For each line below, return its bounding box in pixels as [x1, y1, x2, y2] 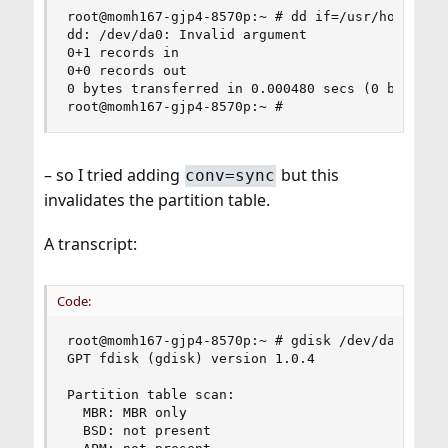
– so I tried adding [43, 163, 184, 186]
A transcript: [43, 232, 137, 255]
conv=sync [185, 165, 276, 185]
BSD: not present [66, 422, 211, 438]
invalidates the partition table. [43, 188, 270, 211]
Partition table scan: [66, 386, 235, 402]
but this [277, 163, 340, 186]
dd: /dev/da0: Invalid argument [66, 26, 307, 42]
